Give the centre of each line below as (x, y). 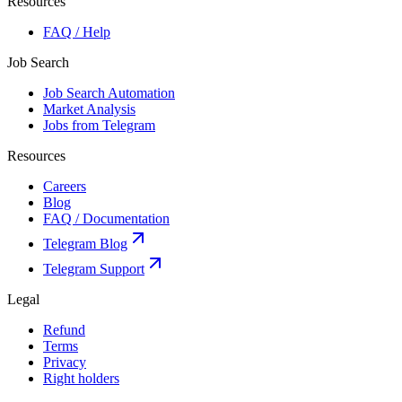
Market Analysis (89, 109)
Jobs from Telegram (99, 125)
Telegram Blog (85, 244)
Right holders (81, 378)
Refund (64, 330)
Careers (65, 186)
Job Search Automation (109, 93)
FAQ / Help (77, 32)
